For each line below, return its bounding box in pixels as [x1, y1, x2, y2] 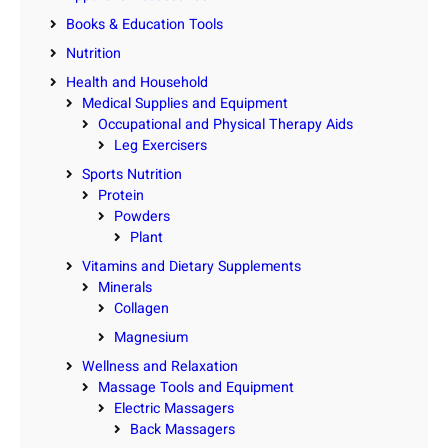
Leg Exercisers [114, 134, 207, 156]
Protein [98, 184, 144, 206]
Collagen [114, 297, 169, 319]
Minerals [98, 276, 152, 298]
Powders [114, 205, 170, 227]
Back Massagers [130, 418, 235, 440]
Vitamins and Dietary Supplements [82, 255, 301, 277]
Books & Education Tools [66, 13, 223, 35]
